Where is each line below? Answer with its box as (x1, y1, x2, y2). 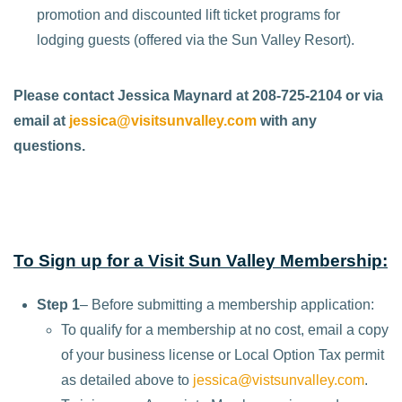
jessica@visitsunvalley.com (69, 113, 257, 129)
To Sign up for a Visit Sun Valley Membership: (13, 250, 388, 270)
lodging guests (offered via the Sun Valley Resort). (37, 31, 355, 48)
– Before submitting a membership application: (80, 296, 375, 312)
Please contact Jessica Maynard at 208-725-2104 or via (13, 88, 383, 104)
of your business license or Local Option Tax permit (60, 346, 384, 363)
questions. (13, 138, 85, 154)
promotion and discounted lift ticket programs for (37, 6, 341, 22)
